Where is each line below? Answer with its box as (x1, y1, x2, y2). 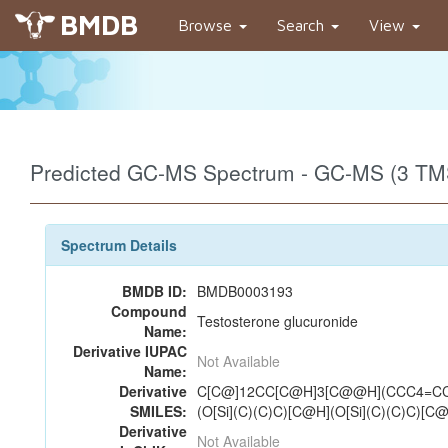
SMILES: (130, 401, 187, 421)
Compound (111, 301, 187, 321)
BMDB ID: (122, 281, 187, 301)
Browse (178, 16, 237, 34)
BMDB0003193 (197, 281, 293, 301)
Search (277, 16, 329, 34)
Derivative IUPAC (73, 341, 187, 361)
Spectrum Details (61, 235, 177, 255)
